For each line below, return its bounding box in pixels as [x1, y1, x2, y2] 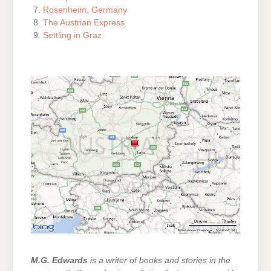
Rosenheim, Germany [43, 5, 128, 15]
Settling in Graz [43, 30, 102, 40]
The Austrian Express [43, 18, 125, 27]
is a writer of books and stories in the [88, 256, 230, 265]
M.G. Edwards [31, 256, 88, 265]
